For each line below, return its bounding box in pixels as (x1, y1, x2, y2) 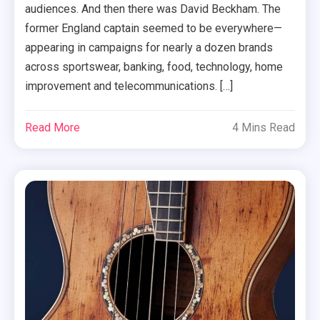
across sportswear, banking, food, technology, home (25, 60, 284, 74)
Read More (25, 121, 81, 135)
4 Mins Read (231, 121, 295, 135)
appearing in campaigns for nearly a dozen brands (25, 41, 274, 55)
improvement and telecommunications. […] (25, 79, 234, 94)
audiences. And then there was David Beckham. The (25, 2, 281, 16)
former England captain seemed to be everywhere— (25, 21, 283, 36)
